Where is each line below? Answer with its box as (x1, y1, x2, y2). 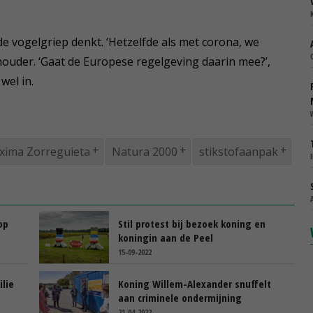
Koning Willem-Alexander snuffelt (118, 276, 271, 291)
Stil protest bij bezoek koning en (118, 216, 265, 231)
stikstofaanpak (199, 143, 278, 159)
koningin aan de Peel (118, 230, 213, 245)
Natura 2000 (112, 143, 177, 159)
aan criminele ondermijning (118, 290, 242, 305)
